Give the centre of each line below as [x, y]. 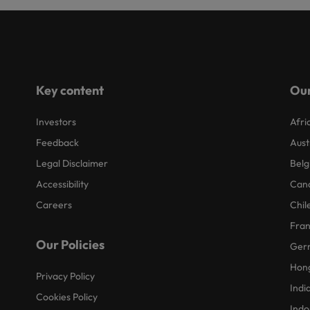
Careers [54, 205]
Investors [56, 122]
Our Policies [71, 245]
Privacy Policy [66, 276]
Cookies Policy [67, 297]
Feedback [58, 143]
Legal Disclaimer [72, 164]
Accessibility [63, 184]
